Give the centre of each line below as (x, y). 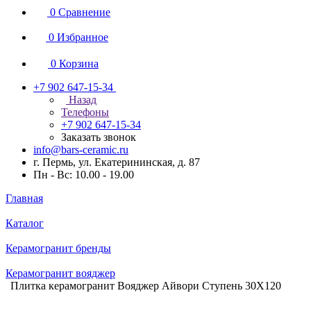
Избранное (83, 37)
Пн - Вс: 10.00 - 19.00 (84, 175)
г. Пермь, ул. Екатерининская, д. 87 (117, 162)
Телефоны (85, 112)
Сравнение (84, 12)
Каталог (25, 223)
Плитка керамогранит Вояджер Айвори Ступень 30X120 (146, 286)
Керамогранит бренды (58, 248)
